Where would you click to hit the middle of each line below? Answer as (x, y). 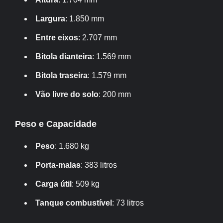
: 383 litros (99, 165)
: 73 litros (128, 203)
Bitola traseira (62, 75)
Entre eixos (57, 38)
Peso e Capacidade (56, 124)
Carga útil (54, 184)
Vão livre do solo (67, 94)
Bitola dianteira (64, 56)
